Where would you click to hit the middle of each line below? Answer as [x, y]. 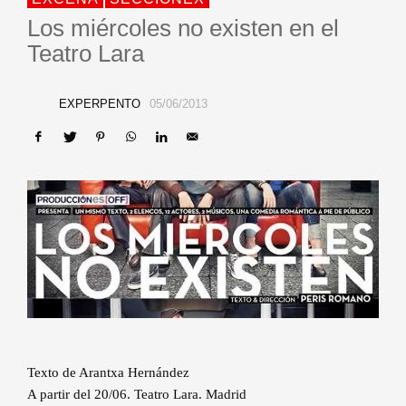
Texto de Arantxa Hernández [108, 372]
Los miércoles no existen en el [183, 28]
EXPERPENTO [99, 104]
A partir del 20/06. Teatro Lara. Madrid [137, 394]
